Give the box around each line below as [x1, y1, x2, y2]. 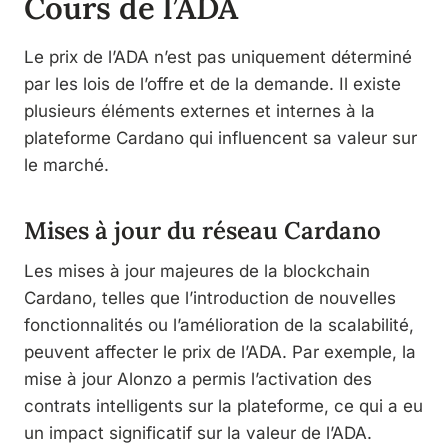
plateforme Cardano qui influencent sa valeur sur [24, 127, 417, 148]
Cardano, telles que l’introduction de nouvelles [24, 287, 396, 308]
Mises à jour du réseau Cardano [24, 214, 381, 246]
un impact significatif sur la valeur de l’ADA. [24, 422, 372, 443]
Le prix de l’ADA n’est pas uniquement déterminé [24, 46, 412, 67]
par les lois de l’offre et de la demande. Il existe [24, 73, 401, 94]
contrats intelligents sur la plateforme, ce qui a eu [24, 395, 423, 416]
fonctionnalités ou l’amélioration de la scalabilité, [24, 314, 414, 335]
